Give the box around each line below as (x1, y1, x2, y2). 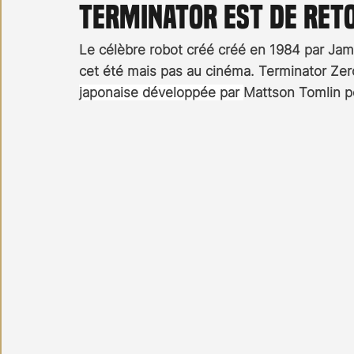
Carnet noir (32, 38, 103, 58)
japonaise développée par (79, 85, 243, 101)
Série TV (216, 38, 262, 58)
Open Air (134, 38, 184, 58)
